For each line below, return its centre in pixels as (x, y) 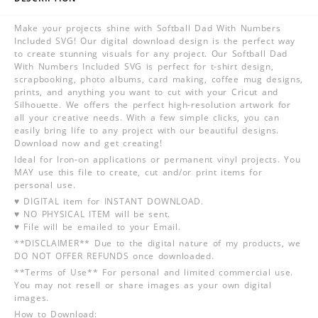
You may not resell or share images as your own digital (143, 285)
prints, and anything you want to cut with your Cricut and (147, 92)
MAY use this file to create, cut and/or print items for (138, 172)
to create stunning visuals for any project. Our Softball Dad (151, 53)
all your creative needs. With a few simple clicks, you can (147, 117)
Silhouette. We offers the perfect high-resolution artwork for (153, 104)
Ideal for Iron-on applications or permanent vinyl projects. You (158, 159)
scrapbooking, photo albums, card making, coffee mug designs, (159, 79)
